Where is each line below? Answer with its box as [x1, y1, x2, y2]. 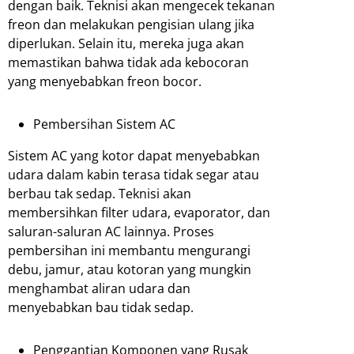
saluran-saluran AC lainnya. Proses [8, 223, 214, 241]
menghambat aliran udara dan [8, 280, 190, 298]
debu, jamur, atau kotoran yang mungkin [8, 261, 251, 279]
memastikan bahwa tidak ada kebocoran [8, 54, 249, 72]
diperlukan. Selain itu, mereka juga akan [8, 35, 244, 53]
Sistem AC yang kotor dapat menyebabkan [8, 147, 260, 165]
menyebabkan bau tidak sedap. [8, 299, 194, 317]
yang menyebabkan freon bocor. [8, 73, 201, 91]
